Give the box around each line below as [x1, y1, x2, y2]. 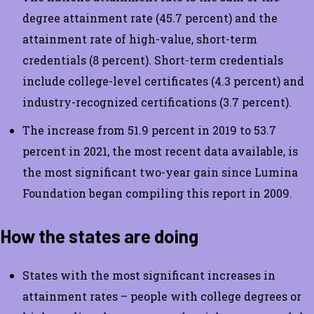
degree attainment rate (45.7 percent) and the [22, 10, 278, 25]
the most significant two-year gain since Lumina [22, 164, 298, 179]
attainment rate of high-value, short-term [22, 31, 257, 46]
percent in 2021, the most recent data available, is [22, 143, 298, 158]
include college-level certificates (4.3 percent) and [22, 73, 304, 88]
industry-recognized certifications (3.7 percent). [22, 94, 292, 109]
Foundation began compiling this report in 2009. [22, 185, 292, 200]
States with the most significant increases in [22, 267, 275, 282]
